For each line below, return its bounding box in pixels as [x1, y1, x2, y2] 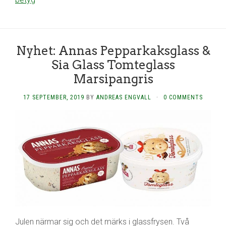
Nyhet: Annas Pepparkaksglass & [16, 43, 210, 58]
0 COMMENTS [163, 94, 203, 101]
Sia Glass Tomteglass [51, 58, 175, 72]
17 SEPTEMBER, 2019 [23, 94, 84, 101]
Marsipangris [73, 72, 153, 86]
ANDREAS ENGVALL [96, 94, 151, 101]
